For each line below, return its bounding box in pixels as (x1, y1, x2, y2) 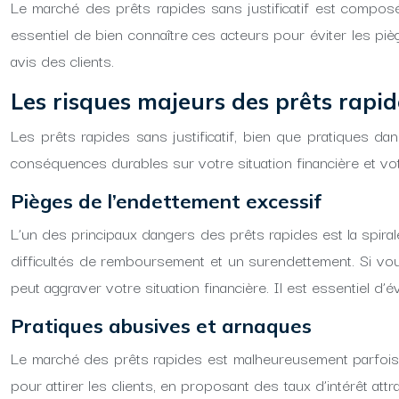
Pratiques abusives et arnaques (11, 313, 312, 338)
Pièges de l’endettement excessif (11, 189, 322, 214)
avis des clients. (11, 48, 114, 72)
